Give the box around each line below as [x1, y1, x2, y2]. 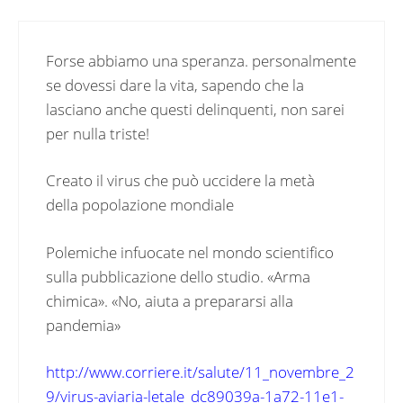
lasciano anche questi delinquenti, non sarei [46, 98, 345, 120]
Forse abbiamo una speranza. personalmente [46, 49, 356, 71]
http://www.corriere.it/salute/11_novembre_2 [46, 362, 354, 383]
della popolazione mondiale [46, 194, 234, 216]
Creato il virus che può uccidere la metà [46, 170, 315, 192]
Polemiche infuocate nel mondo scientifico [46, 241, 334, 263]
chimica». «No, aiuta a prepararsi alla [46, 290, 293, 311]
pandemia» [46, 314, 121, 336]
